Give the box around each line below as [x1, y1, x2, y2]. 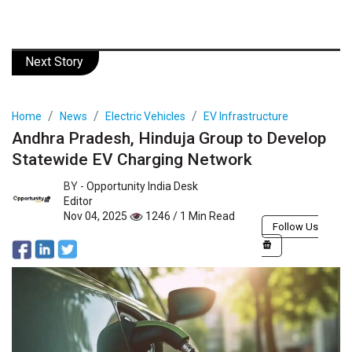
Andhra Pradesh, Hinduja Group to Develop [12, 128, 326, 148]
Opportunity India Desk [86, 179, 198, 192]
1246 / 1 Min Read [143, 209, 235, 222]
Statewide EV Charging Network [12, 149, 252, 169]
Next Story [25, 53, 83, 69]
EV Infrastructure [203, 109, 288, 123]
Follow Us [273, 221, 318, 233]
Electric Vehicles [105, 109, 185, 123]
